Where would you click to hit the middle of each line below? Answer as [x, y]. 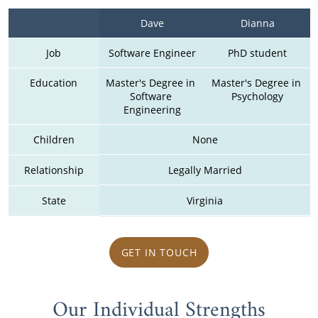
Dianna [257, 23]
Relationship [54, 170]
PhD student [257, 53]
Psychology [257, 96]
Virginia [205, 201]
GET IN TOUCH [159, 252]
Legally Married [205, 170]
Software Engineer [152, 53]
